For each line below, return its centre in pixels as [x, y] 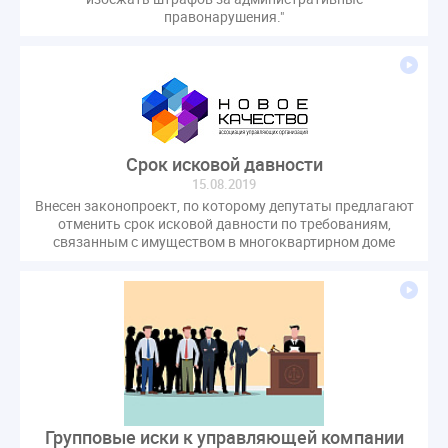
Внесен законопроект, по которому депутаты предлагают [224, 206]
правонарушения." [224, 17]
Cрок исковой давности [224, 164]
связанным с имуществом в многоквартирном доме [224, 242]
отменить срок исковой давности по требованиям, [224, 224]
